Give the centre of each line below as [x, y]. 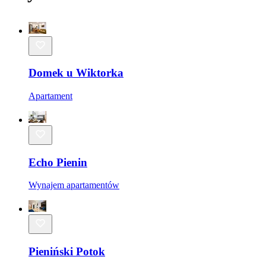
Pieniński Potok [67, 252]
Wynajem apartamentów [74, 185]
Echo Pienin [58, 162]
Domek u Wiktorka [76, 73]
